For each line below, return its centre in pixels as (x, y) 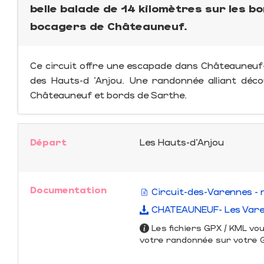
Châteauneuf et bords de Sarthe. (108, 95)
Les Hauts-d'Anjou (181, 142)
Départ (48, 142)
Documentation (68, 189)
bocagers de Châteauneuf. (109, 26)
